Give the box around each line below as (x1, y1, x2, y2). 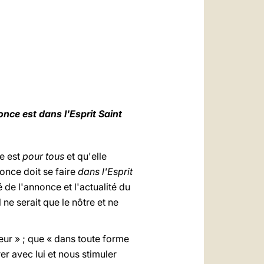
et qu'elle (64, 150, 107, 162)
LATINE (109, 44, 140, 55)
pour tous (22, 150, 64, 162)
